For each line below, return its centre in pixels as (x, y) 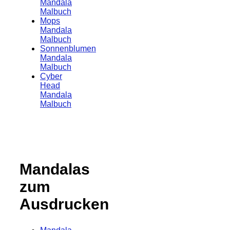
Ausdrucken (64, 204)
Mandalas (55, 169)
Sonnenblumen (68, 48)
